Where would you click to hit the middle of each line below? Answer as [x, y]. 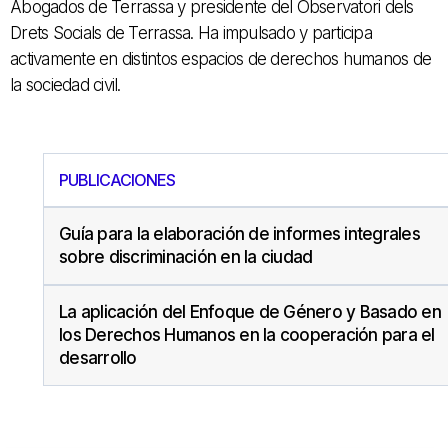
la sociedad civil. [65, 85]
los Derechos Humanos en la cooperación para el [247, 335]
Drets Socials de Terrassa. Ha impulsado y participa [191, 33]
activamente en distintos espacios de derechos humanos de [220, 59]
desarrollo [98, 358]
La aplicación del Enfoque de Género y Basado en [250, 312]
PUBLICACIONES [117, 180]
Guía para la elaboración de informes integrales [239, 234]
